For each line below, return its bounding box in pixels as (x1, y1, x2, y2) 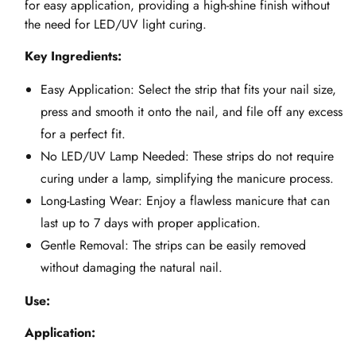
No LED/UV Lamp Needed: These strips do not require (41, 147, 334, 166)
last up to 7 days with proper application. (41, 214, 261, 233)
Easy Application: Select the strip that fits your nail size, (41, 80, 336, 99)
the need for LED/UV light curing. (25, 15, 207, 34)
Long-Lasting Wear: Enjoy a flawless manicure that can (41, 192, 330, 211)
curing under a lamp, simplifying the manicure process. (41, 169, 334, 188)
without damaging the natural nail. (41, 258, 222, 277)
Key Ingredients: (25, 47, 122, 66)
